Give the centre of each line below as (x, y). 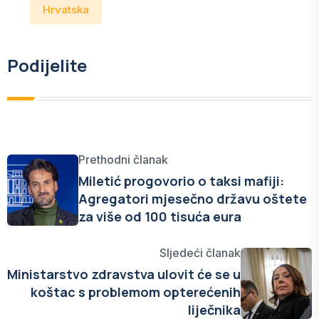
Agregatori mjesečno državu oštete (193, 199)
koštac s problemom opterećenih (136, 292)
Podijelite (47, 65)
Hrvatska (66, 10)
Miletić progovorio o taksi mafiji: (181, 181)
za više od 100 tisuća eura (160, 216)
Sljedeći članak (200, 253)
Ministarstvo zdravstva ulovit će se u (124, 274)
